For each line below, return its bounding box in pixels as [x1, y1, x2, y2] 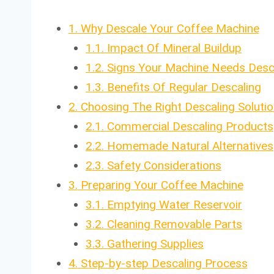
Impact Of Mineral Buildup [104, 40, 242, 55]
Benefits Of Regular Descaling [104, 80, 261, 94]
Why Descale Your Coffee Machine [77, 21, 259, 35]
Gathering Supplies [104, 236, 204, 251]
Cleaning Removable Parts [104, 217, 242, 231]
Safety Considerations [104, 158, 221, 172]
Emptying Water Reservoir [104, 197, 242, 212]
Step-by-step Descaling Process [77, 256, 248, 270]
